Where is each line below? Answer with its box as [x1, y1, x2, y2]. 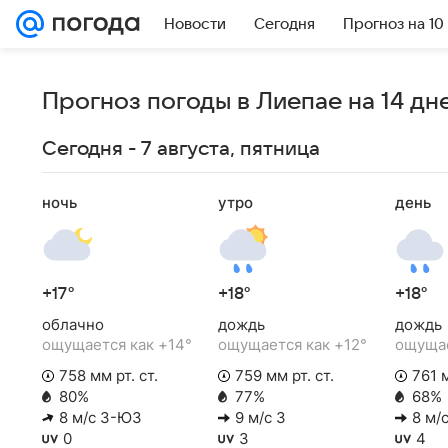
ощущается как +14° [42, 335, 192, 354]
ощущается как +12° [218, 335, 368, 354]
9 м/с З [235, 407, 287, 427]
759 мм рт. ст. [235, 365, 335, 385]
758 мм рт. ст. [59, 365, 158, 385]
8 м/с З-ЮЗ [59, 407, 142, 427]
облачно [42, 315, 104, 334]
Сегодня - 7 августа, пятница [42, 138, 320, 160]
